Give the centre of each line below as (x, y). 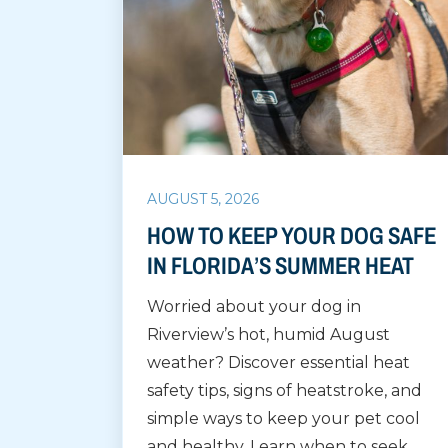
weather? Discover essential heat (278, 363)
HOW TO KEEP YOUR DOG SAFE (291, 236)
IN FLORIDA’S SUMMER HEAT (280, 266)
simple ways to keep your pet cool (283, 419)
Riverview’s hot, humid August (268, 335)
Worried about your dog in (254, 307)
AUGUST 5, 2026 (203, 199)
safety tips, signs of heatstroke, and (284, 391)
